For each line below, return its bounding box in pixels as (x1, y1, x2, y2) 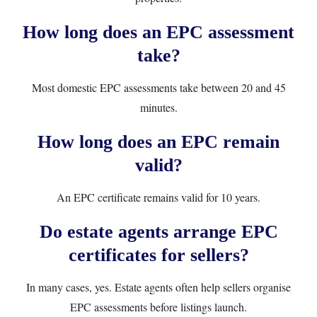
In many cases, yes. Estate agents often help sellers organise (26, 279, 291, 294)
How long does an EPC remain (38, 132, 279, 152)
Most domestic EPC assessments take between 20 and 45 (31, 80, 286, 95)
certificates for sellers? (68, 245, 249, 265)
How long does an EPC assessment (23, 22, 294, 42)
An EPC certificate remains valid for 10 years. (57, 190, 260, 204)
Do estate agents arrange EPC (39, 221, 278, 242)
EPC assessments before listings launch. (70, 299, 247, 314)
